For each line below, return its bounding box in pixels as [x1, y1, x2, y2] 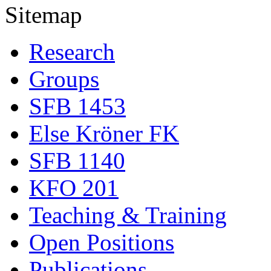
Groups [29, 65, 99, 92]
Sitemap [5, 1, 82, 28]
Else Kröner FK [29, 120, 179, 146]
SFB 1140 [29, 147, 125, 174]
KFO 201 [29, 174, 119, 201]
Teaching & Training [29, 201, 227, 228]
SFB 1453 [29, 93, 126, 119]
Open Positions [29, 229, 174, 255]
